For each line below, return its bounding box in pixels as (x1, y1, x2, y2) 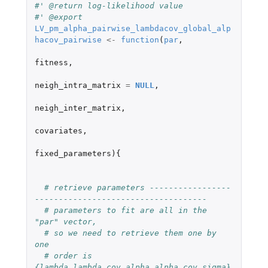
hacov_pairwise (34, 35, 102, 44)
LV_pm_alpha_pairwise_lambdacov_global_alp (34, 23, 231, 33)
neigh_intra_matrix (34, 80, 121, 90)
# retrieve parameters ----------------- (44, 182, 231, 192)
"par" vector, (34, 217, 97, 226)
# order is (44, 251, 92, 260)
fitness (34, 57, 68, 67)
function (120, 35, 159, 44)
